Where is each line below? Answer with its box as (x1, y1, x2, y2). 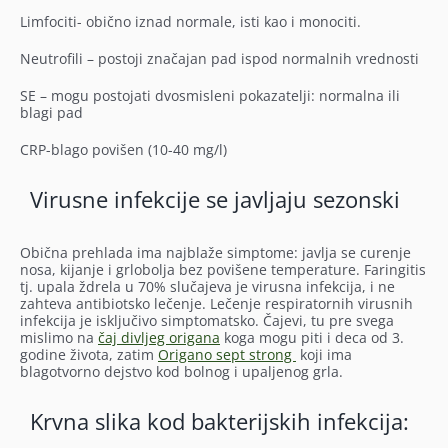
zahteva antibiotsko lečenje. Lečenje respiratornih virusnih (19, 294, 413, 314)
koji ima (295, 345, 352, 365)
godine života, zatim (19, 345, 158, 365)
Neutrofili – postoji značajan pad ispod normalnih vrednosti (19, 49, 419, 69)
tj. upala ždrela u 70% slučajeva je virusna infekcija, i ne (19, 277, 395, 297)
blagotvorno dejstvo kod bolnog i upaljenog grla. (19, 362, 343, 382)
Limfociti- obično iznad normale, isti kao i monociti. (19, 12, 361, 32)
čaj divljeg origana (97, 328, 220, 348)
